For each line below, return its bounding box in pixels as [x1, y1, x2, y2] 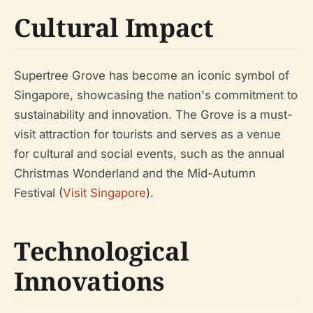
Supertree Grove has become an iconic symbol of [14, 68, 289, 82]
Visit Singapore [63, 185, 146, 200]
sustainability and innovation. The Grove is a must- [14, 107, 293, 122]
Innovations [14, 263, 165, 298]
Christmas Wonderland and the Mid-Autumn [14, 166, 256, 180]
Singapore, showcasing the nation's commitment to [14, 87, 298, 102]
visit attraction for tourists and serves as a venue [14, 126, 281, 141]
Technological [14, 233, 189, 268]
